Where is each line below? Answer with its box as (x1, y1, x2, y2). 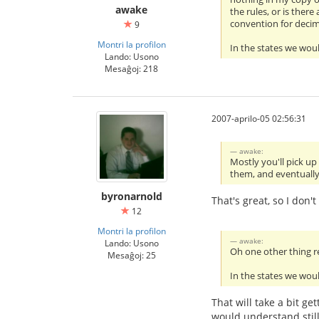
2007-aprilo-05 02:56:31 (211, 113, 306, 124)
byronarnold (100, 189, 162, 203)
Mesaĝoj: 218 (105, 63, 158, 74)
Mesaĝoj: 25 (107, 249, 156, 261)
